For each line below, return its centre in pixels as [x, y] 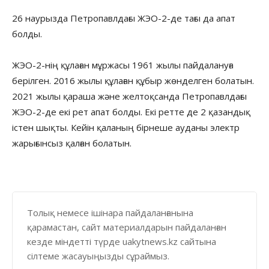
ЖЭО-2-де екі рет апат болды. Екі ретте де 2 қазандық [131, 111]
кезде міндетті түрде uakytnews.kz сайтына [122, 241]
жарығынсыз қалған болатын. [72, 143]
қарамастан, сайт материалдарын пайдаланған [127, 227]
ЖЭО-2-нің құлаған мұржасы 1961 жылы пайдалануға [123, 65]
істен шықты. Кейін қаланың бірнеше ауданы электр [126, 127]
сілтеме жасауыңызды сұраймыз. [98, 255]
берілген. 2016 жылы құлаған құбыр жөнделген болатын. [133, 80]
